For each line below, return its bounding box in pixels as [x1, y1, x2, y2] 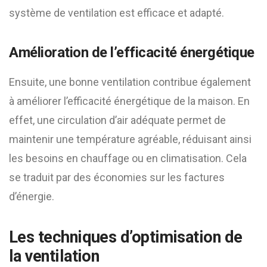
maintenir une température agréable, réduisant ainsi [9, 133, 252, 145]
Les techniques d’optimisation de [9, 228, 243, 247]
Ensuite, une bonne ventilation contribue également [9, 76, 251, 88]
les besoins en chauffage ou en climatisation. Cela [9, 152, 247, 164]
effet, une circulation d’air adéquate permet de [9, 114, 226, 126]
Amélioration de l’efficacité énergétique [9, 44, 254, 61]
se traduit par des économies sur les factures [9, 171, 225, 184]
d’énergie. [9, 190, 54, 203]
